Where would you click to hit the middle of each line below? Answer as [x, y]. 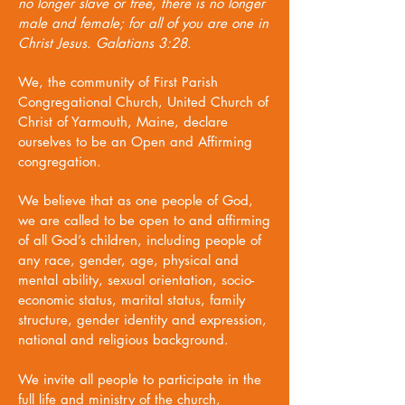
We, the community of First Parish [118, 82]
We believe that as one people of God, [136, 200]
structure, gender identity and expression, [142, 320]
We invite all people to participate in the [140, 379]
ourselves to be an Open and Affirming [135, 141]
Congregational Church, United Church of [143, 102]
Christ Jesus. [57, 43]
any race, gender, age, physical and [128, 260]
